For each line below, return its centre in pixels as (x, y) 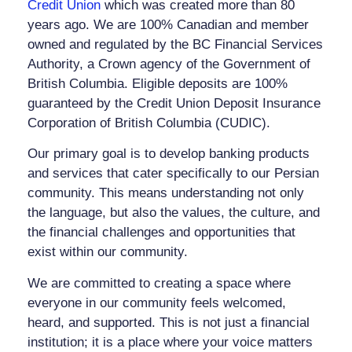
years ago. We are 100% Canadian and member (168, 25)
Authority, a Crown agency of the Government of (169, 64)
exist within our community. (108, 252)
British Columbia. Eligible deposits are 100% (158, 84)
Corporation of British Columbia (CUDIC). (149, 123)
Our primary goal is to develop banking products (169, 154)
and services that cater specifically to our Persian (173, 174)
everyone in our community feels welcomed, (157, 302)
